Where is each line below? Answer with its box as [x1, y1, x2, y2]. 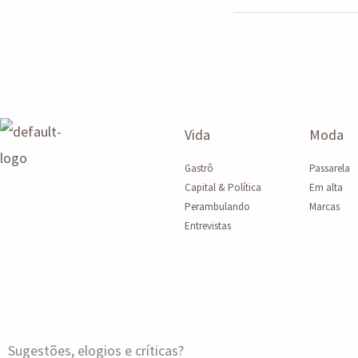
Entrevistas [184, 218, 231, 233]
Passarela [308, 161, 350, 175]
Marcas [308, 199, 340, 213]
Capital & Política [184, 180, 261, 194]
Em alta [308, 180, 343, 194]
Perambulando [184, 199, 250, 213]
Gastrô [184, 161, 213, 175]
